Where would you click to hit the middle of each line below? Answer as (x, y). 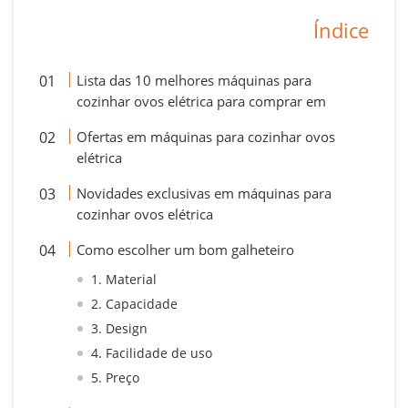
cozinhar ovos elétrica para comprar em (202, 101)
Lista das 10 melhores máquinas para (194, 80)
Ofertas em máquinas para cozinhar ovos (206, 137)
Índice (341, 31)
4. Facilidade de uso (152, 353)
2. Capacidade (135, 304)
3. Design (120, 328)
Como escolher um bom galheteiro (186, 250)
